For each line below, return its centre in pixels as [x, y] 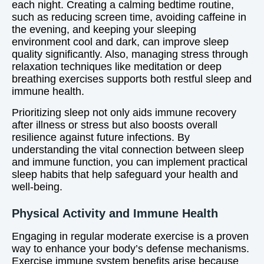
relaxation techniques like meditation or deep [117, 67]
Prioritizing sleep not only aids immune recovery [124, 113]
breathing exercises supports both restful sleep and [132, 79]
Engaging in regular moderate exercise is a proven [130, 236]
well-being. [37, 187]
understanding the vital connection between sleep [128, 150]
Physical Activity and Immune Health [115, 213]
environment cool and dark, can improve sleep [120, 42]
